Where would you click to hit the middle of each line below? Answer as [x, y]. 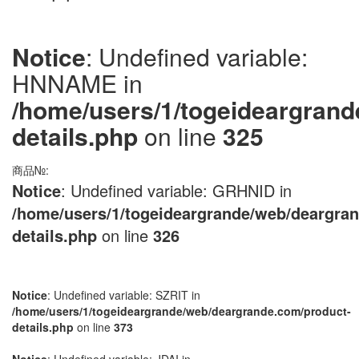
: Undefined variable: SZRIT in [124, 295]
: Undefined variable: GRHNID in [176, 190]
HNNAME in [77, 83]
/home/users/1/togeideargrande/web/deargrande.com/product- [182, 311]
